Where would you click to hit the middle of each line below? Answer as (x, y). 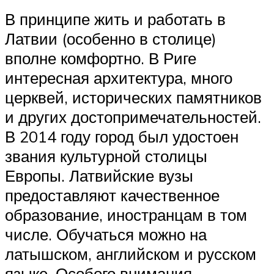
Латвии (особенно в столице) (111, 39)
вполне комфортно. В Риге (101, 58)
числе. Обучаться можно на (106, 235)
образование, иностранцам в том (126, 215)
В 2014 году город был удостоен (122, 137)
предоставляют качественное (112, 195)
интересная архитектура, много (119, 78)
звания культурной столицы (106, 156)
